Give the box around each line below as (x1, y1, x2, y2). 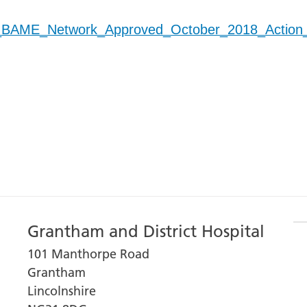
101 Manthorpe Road (27, 245, 150, 262)
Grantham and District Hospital (27, 221, 265, 241)
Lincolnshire (27, 282, 97, 299)
